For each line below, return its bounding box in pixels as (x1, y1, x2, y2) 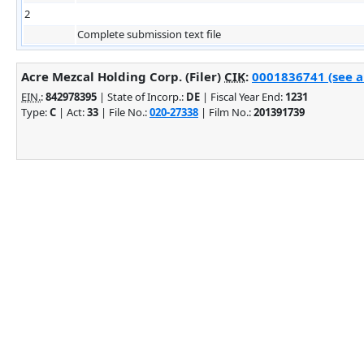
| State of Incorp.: (97, 89, 186, 104)
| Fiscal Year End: (200, 89, 285, 104)
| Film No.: (198, 104, 253, 119)
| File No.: (98, 104, 149, 119)
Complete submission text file (77, 26, 221, 41)
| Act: (56, 104, 87, 119)
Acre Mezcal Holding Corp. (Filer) (21, 67, 224, 84)
